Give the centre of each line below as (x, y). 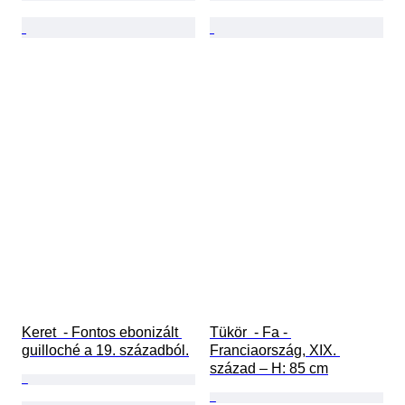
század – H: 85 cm (269, 369)
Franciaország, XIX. (275, 351)
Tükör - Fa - (250, 333)
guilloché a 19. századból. (105, 351)
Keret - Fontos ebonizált (102, 333)
